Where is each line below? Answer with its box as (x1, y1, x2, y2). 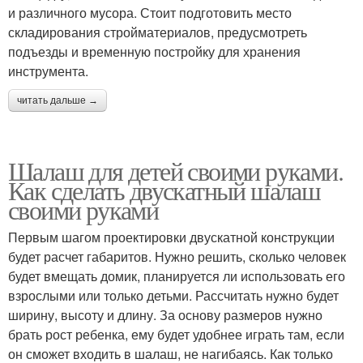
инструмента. (8, 61, 88, 80)
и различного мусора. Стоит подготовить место (8, 2, 292, 22)
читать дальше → (17, 94, 98, 106)
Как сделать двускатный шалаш (8, 172, 321, 207)
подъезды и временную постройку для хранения (8, 41, 301, 61)
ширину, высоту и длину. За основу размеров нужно (8, 305, 322, 324)
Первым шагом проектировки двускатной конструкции (8, 227, 335, 246)
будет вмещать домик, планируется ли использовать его (8, 266, 345, 285)
